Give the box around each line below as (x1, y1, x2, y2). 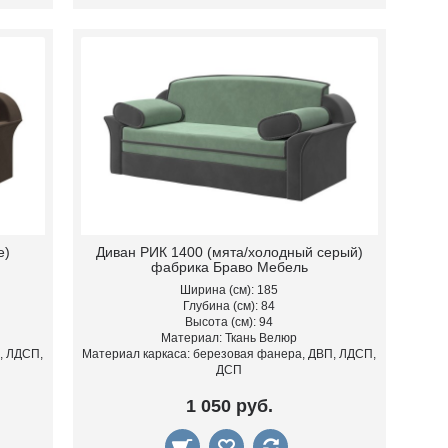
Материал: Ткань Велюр (161, 331, 298, 346)
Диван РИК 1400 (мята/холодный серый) (95, 244, 363, 261)
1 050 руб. (185, 396, 273, 417)
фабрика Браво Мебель (150, 259, 308, 276)
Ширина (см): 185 (180, 283, 279, 298)
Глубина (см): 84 (183, 299, 276, 314)
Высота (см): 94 (185, 315, 274, 330)
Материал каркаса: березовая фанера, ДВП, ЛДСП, (82, 347, 377, 362)
